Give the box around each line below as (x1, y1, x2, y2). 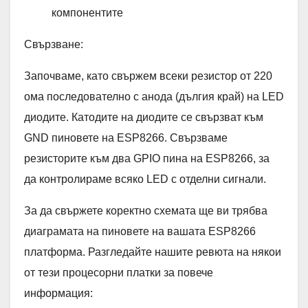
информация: (24, 287, 93, 299)
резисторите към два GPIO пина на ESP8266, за (24, 152, 269, 164)
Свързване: (24, 38, 83, 50)
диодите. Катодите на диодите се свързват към (24, 111, 263, 123)
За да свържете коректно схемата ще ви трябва (24, 204, 267, 217)
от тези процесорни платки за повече (24, 266, 213, 278)
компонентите (52, 6, 123, 19)
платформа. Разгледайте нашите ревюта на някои (24, 245, 281, 258)
